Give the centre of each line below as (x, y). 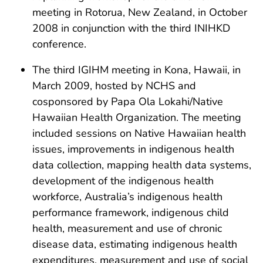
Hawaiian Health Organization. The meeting (137, 118)
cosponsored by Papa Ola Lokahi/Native (128, 102)
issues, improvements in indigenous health (133, 149)
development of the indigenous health (123, 181)
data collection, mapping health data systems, (142, 165)
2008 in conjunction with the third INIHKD (131, 28)
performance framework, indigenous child (131, 213)
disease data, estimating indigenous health (135, 245)
